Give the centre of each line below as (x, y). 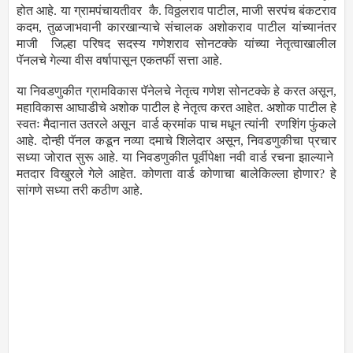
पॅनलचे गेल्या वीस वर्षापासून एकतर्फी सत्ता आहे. (121, 61)
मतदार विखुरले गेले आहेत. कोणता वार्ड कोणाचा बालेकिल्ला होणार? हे (176, 174)
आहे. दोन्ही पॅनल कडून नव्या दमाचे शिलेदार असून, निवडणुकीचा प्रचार (176, 141)
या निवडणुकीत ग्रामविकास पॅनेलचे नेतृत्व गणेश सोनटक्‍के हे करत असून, (176, 91)
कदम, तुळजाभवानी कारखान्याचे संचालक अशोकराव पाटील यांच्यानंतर (176, 28)
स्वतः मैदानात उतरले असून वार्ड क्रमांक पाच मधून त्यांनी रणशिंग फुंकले (176, 124)
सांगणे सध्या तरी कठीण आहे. (80, 191)
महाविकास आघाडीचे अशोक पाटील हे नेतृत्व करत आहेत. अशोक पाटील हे (176, 108)
